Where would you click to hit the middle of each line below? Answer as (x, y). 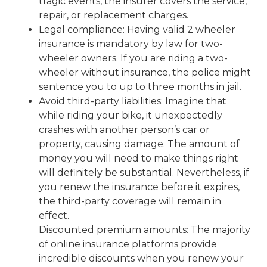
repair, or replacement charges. (114, 15)
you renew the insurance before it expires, (139, 187)
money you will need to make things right (139, 158)
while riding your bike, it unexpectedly (131, 115)
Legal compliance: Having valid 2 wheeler (137, 29)
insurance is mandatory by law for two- (131, 44)
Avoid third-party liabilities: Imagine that (133, 101)
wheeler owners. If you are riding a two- (133, 58)
